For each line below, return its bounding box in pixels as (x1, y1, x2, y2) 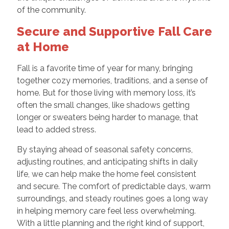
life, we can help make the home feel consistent (16, 169, 196, 179)
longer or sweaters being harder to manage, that (16, 112, 198, 122)
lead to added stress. (16, 124, 96, 134)
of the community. (16, 5, 86, 15)
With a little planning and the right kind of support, (16, 218, 204, 228)
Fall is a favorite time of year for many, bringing (16, 63, 193, 73)
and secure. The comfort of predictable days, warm (16, 181, 211, 191)
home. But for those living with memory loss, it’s (16, 87, 196, 98)
